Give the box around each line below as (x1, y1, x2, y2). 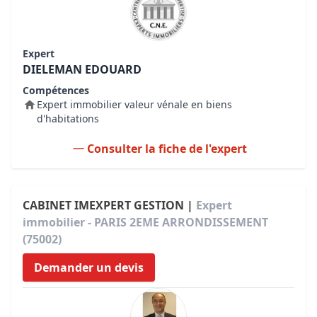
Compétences (23, 83, 89, 97)
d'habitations (37, 112, 99, 125)
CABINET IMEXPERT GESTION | (23, 197, 196, 213)
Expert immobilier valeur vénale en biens (37, 98, 232, 111)
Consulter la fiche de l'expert (87, 141, 247, 156)
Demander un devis (34, 260, 144, 275)
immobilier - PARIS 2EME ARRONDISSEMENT (23, 214, 268, 230)
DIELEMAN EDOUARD (23, 62, 142, 77)
